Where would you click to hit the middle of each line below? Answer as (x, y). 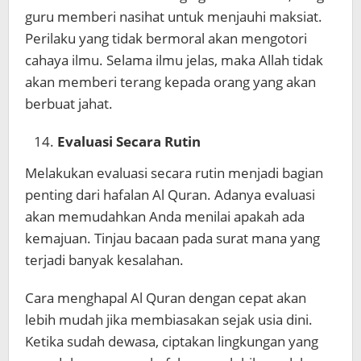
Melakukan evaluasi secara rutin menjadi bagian (174, 172)
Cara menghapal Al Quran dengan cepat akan (166, 297)
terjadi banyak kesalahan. (104, 259)
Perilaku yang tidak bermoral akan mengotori (166, 39)
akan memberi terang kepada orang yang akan (170, 82)
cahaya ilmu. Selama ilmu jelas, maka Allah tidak (174, 60)
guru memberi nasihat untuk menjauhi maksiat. (174, 17)
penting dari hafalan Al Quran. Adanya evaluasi (170, 194)
